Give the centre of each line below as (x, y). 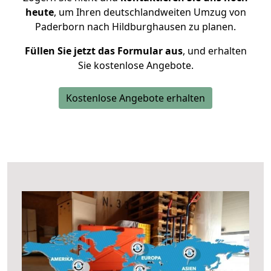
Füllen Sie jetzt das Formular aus (103, 51)
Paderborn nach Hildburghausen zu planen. (135, 27)
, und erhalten (214, 51)
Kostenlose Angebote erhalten (135, 98)
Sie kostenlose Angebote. (135, 65)
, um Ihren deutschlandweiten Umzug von (150, 12)
